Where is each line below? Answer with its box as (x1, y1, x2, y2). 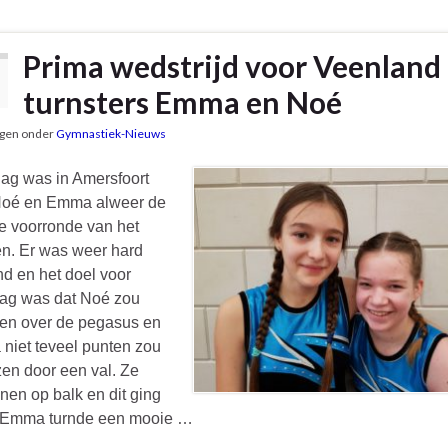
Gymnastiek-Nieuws (56, 126, 166, 142)
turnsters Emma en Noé (23, 84, 342, 121)
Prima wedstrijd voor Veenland (23, 48, 441, 85)
